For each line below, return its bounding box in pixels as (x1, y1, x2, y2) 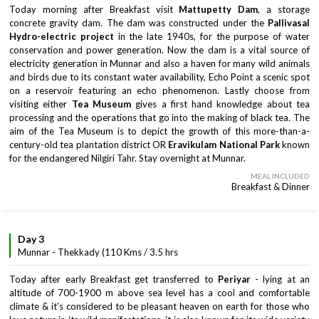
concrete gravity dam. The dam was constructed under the (9, 17, 268, 28)
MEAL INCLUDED (251, 172, 310, 180)
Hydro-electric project (9, 31, 114, 42)
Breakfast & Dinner (231, 181, 310, 192)
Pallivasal (268, 17, 310, 28)
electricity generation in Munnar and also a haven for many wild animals (9, 58, 310, 69)
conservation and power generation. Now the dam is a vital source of (9, 44, 310, 56)
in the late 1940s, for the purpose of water (113, 31, 310, 42)
